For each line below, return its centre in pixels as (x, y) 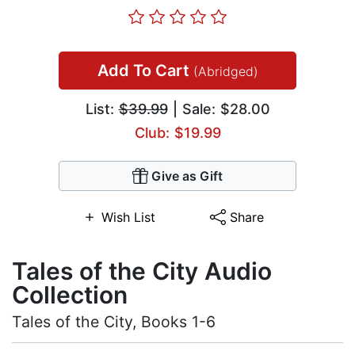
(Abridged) (225, 72)
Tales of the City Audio (142, 271)
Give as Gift (187, 176)
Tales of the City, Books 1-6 (114, 322)
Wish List (128, 218)
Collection (70, 295)
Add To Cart (145, 71)
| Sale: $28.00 (219, 109)
